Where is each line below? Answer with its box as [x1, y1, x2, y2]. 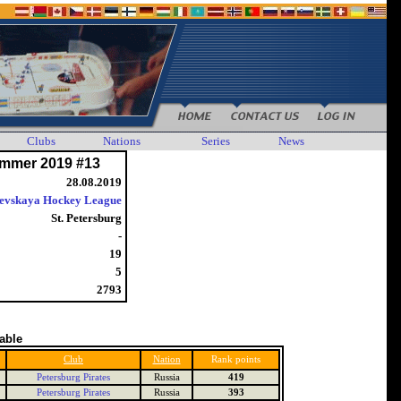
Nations [103, 134, 141, 148]
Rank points [211, 354, 260, 364]
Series [201, 134, 230, 148]
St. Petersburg [51, 211, 122, 225]
